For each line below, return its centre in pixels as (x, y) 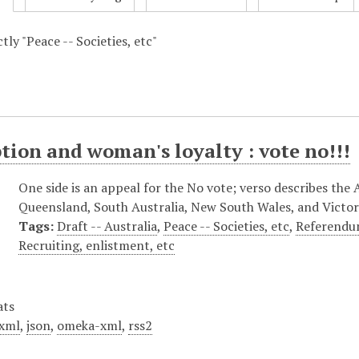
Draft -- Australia (107, 226)
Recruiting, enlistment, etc (97, 245)
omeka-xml (90, 325)
